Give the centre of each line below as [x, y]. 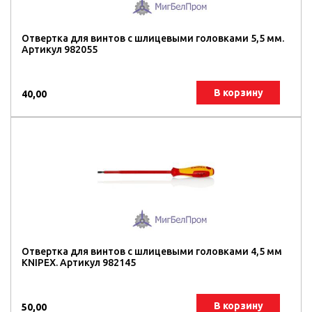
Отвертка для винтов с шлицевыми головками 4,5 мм [152, 251]
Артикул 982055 [60, 49]
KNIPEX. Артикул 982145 [79, 263]
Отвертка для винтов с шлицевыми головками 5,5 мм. [153, 38]
